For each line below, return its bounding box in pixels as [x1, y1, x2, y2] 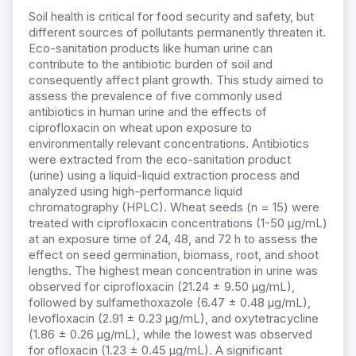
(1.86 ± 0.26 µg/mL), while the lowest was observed [29, 327, 312, 342]
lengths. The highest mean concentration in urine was [29, 263, 318, 279]
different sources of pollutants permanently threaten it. [29, 25, 326, 41]
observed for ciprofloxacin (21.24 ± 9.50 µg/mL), [29, 279, 295, 295]
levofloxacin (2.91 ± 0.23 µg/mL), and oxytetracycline [29, 311, 319, 327]
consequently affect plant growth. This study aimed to [29, 72, 323, 88]
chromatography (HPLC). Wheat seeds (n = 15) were [29, 199, 319, 215]
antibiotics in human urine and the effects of [29, 104, 267, 120]
